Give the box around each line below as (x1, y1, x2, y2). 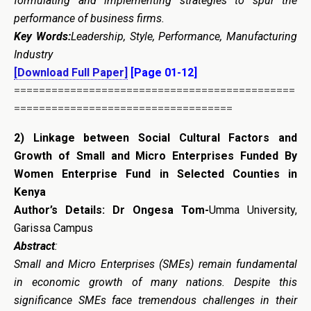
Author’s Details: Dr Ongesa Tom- (14, 203, 209, 217)
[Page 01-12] (128, 65, 197, 79)
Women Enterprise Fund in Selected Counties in (14, 167, 297, 180)
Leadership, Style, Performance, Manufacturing (70, 29, 297, 43)
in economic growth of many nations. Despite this (14, 275, 297, 289)
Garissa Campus (14, 221, 93, 235)
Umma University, (209, 203, 297, 217)
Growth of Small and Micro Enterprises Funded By (14, 149, 297, 162)
